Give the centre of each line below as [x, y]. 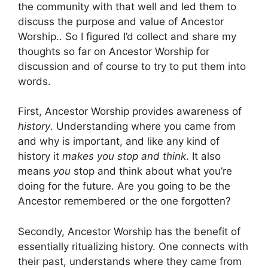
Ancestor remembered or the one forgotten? [124, 201]
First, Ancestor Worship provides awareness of [130, 111]
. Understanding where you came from [143, 126]
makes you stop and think [124, 156]
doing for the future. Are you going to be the [124, 186]
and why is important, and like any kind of [119, 141]
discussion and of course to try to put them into [132, 66]
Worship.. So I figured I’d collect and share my [127, 36]
